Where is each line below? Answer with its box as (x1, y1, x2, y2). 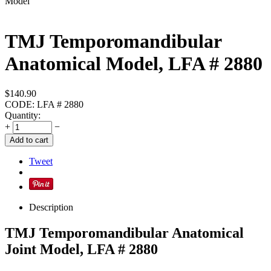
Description (29, 201, 73, 212)
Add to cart (10, 135, 48, 145)
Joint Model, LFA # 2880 (5, 241, 158, 257)
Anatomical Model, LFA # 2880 (5, 53, 263, 75)
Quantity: (5, 109, 41, 120)
